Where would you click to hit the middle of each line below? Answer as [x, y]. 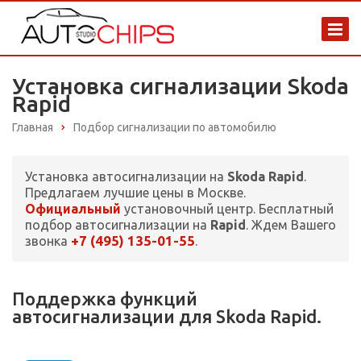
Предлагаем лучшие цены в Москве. [135, 193]
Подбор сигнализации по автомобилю [175, 127]
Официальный [73, 209]
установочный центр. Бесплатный [227, 209]
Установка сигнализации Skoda [180, 86]
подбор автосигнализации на [118, 225]
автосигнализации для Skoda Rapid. [167, 317]
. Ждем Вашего [291, 225]
